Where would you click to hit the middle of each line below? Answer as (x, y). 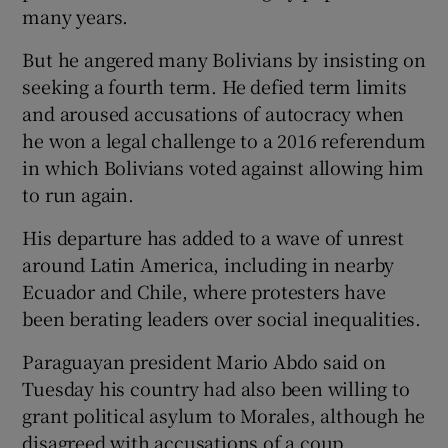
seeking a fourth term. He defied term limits (214, 85)
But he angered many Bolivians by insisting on (224, 58)
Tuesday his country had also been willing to (216, 387)
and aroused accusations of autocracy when (213, 112)
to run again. (78, 193)
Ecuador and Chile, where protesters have (204, 290)
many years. (75, 15)
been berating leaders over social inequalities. (222, 317)
